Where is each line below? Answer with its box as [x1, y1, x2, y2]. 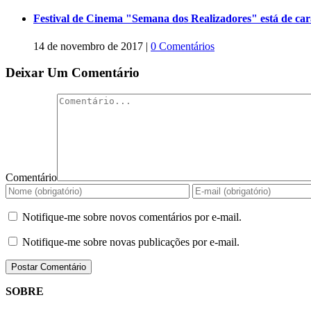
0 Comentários [151, 40, 215, 52]
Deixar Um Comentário [6, 65, 140, 81]
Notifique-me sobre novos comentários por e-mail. [22, 211, 242, 224]
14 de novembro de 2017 [33, 40, 143, 52]
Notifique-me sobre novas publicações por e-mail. [22, 236, 239, 249]
